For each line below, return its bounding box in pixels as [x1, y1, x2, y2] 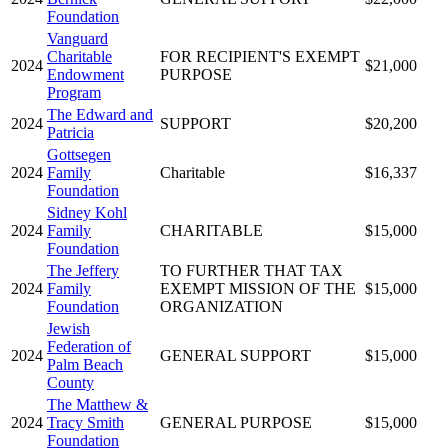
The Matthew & [47, 395, 148, 413]
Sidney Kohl [47, 203, 127, 221]
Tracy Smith [47, 413, 124, 431]
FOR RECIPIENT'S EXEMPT [160, 47, 360, 65]
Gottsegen [47, 145, 111, 163]
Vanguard [47, 29, 108, 47]
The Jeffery [47, 261, 119, 279]
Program [47, 83, 101, 101]
